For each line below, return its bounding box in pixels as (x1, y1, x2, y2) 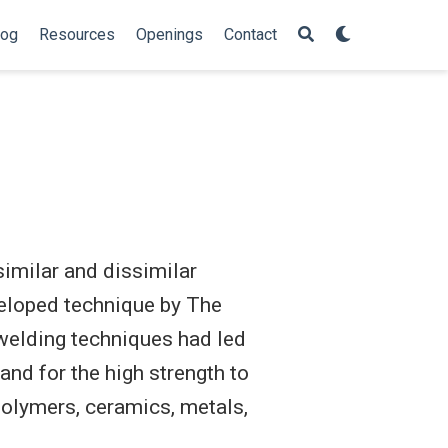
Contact (223, 25, 277, 44)
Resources (38, 25, 115, 44)
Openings (135, 25, 203, 44)
